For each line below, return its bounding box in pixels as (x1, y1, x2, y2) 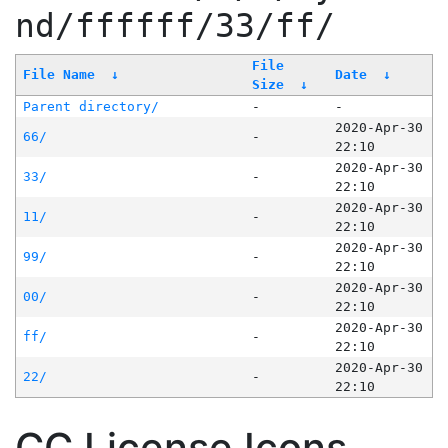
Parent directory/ (22, 99, 159, 115)
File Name (22, 67, 95, 83)
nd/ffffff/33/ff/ (15, 7, 335, 46)
